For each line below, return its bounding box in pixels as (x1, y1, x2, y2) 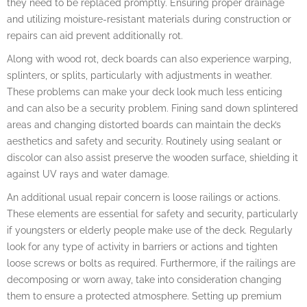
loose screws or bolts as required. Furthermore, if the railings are (7, 257, 295, 269)
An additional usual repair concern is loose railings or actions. (7, 191, 280, 203)
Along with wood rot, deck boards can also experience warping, (7, 53, 291, 64)
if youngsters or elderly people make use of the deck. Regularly (7, 224, 293, 236)
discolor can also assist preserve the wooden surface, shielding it (7, 151, 298, 163)
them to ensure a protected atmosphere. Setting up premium (7, 290, 282, 302)
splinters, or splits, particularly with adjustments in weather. (7, 69, 272, 81)
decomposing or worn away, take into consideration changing (7, 273, 282, 285)
